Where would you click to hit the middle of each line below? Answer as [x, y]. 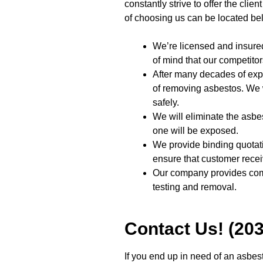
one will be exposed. [195, 130]
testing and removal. [195, 187]
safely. [166, 102]
